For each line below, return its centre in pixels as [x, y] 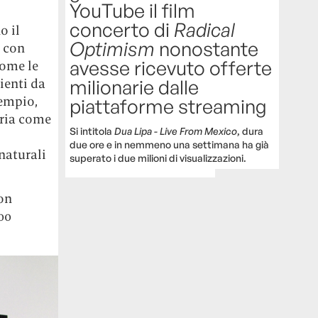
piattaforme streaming [169, 106]
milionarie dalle [135, 87]
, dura [251, 131]
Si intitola [92, 131]
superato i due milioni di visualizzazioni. [158, 158]
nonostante [207, 49]
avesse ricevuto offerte [171, 68]
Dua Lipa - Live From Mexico [176, 131]
